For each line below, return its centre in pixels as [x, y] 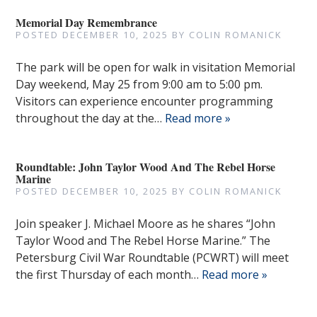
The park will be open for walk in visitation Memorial [156, 67]
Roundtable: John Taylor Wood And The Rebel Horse [146, 167]
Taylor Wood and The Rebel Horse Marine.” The [143, 241]
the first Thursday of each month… [109, 275]
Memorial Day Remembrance [87, 22]
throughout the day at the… [91, 118]
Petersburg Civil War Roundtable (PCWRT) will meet [152, 258]
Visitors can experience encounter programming [145, 101]
